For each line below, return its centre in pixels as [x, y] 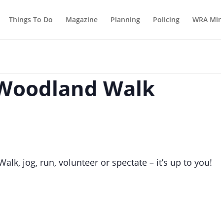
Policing [166, 19]
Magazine [81, 19]
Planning [125, 19]
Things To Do [31, 19]
